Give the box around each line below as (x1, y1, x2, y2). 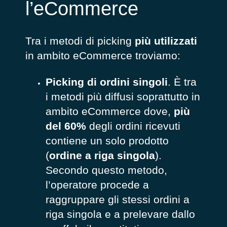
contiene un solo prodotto (45, 134, 169, 146)
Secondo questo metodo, (45, 164, 167, 176)
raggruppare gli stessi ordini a (45, 193, 190, 205)
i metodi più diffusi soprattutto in (45, 90, 200, 102)
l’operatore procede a (45, 178, 149, 191)
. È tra (167, 75, 197, 88)
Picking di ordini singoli (45, 75, 168, 88)
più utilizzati (134, 35, 197, 47)
